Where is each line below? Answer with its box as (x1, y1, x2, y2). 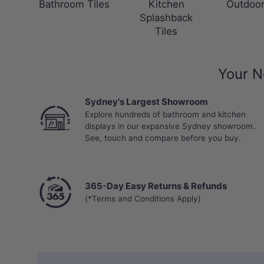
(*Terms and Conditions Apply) (85, 194, 201, 204)
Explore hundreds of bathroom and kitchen (85, 110, 246, 120)
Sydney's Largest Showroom (85, 96, 208, 108)
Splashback (140, 11, 193, 24)
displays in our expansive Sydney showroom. (85, 121, 255, 131)
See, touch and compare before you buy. (85, 133, 241, 143)
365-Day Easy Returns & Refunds (85, 180, 227, 192)
